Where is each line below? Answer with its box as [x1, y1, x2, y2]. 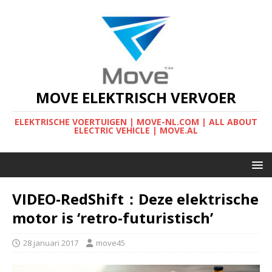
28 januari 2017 [23, 237, 78, 248]
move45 [96, 237, 125, 248]
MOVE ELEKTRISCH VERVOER [36, 87, 236, 107]
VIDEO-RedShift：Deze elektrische [12, 189, 259, 209]
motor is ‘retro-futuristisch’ [12, 208, 213, 228]
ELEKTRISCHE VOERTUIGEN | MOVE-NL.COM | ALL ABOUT [15, 116, 257, 127]
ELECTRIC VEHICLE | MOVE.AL [74, 124, 198, 136]
